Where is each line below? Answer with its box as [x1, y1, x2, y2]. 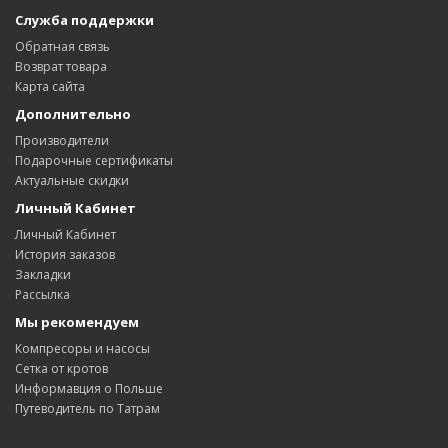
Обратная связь [15, 38, 110, 55]
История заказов [15, 246, 115, 263]
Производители [15, 132, 109, 149]
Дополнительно [15, 105, 131, 123]
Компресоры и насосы [15, 340, 150, 357]
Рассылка [15, 286, 70, 303]
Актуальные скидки [15, 172, 129, 189]
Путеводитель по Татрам [15, 400, 160, 417]
